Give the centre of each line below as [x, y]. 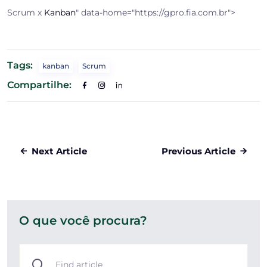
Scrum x [26, 13]
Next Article [59, 151]
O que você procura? [83, 221]
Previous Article [198, 151]
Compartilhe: [39, 85]
